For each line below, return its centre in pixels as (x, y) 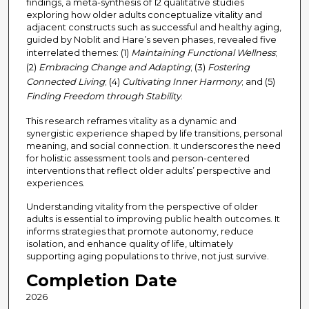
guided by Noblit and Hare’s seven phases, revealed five (151, 40)
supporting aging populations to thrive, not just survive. (147, 256)
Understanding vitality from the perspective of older (142, 207)
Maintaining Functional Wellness (203, 53)
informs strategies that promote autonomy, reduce (140, 231)
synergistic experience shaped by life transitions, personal (154, 133)
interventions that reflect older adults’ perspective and (148, 171)
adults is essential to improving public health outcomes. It (153, 219)
